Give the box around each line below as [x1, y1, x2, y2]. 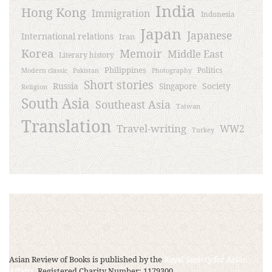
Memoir [120, 46, 162, 61]
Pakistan [73, 66, 99, 75]
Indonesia [201, 9, 235, 19]
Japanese [187, 28, 232, 43]
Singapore [159, 81, 197, 92]
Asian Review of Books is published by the [9, 253, 164, 265]
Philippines [104, 64, 146, 76]
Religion [21, 82, 47, 92]
